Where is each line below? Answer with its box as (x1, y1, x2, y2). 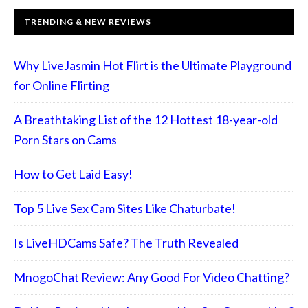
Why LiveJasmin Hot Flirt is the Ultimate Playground (14, 57, 291, 73)
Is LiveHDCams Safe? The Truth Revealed (14, 234, 239, 250)
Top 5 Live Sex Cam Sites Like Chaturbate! (14, 200, 236, 216)
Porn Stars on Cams (14, 131, 117, 147)
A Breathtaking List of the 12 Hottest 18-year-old (14, 111, 278, 127)
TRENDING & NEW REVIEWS (24, 16, 151, 27)
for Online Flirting (14, 77, 109, 93)
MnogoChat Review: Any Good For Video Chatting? (14, 269, 289, 285)
